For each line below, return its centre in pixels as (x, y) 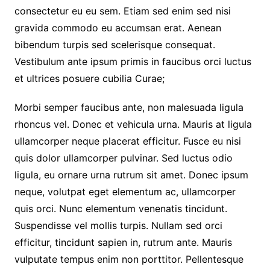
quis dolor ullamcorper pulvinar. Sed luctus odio (123, 158)
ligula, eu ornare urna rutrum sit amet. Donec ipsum (131, 174)
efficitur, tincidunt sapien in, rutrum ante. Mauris (123, 242)
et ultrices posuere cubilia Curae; (89, 78)
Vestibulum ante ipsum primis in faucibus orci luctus (133, 61)
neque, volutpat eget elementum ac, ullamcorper (125, 191)
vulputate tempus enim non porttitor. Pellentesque (129, 259)
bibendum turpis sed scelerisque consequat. (115, 44)
